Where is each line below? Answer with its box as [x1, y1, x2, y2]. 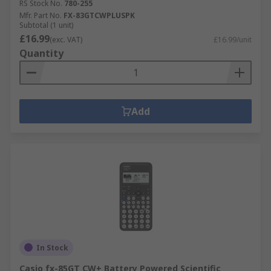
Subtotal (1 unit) [19, 19, 73, 30]
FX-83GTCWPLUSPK [64, 10, 135, 21]
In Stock [36, 242, 68, 253]
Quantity [19, 46, 64, 60]
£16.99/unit [214, 34, 252, 45]
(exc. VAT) [50, 34, 82, 45]
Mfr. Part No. [19, 10, 62, 21]
